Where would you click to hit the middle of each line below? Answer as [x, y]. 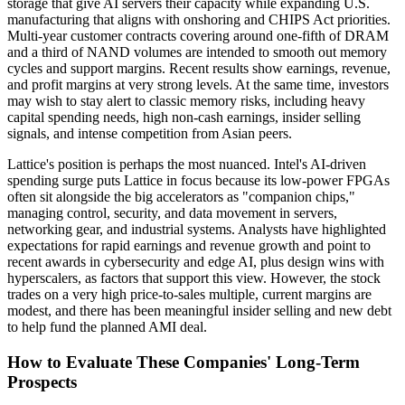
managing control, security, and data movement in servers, [172, 212]
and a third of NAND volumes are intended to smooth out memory [197, 52]
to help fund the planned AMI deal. [107, 326]
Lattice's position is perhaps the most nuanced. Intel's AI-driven [187, 164]
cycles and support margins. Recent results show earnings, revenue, [199, 68]
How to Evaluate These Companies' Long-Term [184, 362]
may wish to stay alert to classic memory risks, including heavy [186, 100]
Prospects [42, 381]
